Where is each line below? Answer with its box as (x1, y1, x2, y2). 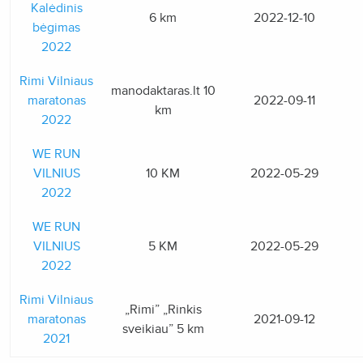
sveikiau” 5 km (122, 321, 204, 337)
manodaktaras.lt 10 (110, 83, 216, 99)
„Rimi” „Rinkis (124, 301, 202, 318)
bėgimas (32, 19, 80, 36)
